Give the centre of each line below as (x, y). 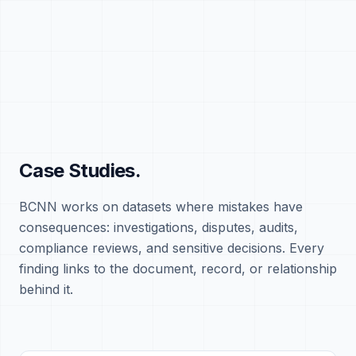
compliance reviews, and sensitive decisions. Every (172, 248)
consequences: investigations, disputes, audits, (159, 227)
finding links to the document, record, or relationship (178, 269)
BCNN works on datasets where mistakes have (161, 207)
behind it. (46, 289)
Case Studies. (80, 170)
